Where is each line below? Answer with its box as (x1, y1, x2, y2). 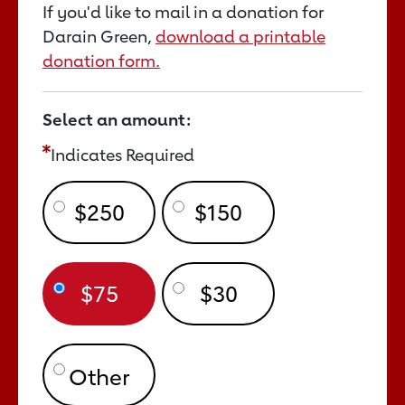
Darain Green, (42, 25, 155, 46)
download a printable (155, 25, 325, 46)
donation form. (42, 50, 160, 71)
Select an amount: (42, 108, 191, 129)
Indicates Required (51, 144, 194, 165)
